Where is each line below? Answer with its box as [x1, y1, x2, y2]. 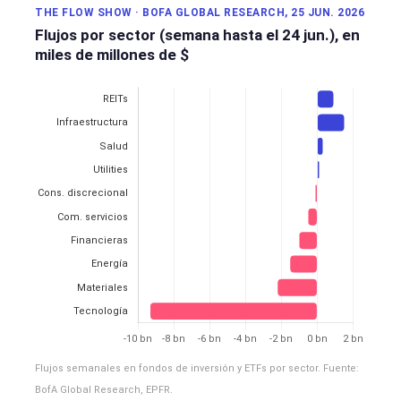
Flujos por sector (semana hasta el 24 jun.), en [35, 26, 360, 45]
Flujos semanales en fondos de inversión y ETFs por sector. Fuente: [35, 363, 359, 375]
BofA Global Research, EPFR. [35, 384, 173, 397]
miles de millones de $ [35, 46, 189, 64]
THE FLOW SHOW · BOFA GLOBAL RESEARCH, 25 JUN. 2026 [35, 6, 364, 20]
